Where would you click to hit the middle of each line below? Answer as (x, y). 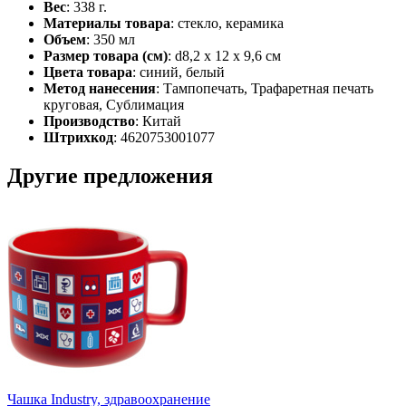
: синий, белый (179, 72)
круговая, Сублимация (114, 104)
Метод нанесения (100, 88)
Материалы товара (107, 23)
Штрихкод (78, 137)
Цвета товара (88, 72)
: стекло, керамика (227, 23)
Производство (89, 121)
